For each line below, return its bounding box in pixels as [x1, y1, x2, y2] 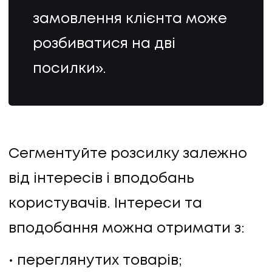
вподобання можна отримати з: [8, 222, 245, 236]
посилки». [32, 63, 106, 76]
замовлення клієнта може [32, 13, 227, 26]
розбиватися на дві [32, 38, 175, 51]
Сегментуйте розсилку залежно [8, 148, 247, 161]
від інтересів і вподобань [8, 172, 194, 186]
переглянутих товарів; [17, 254, 182, 267]
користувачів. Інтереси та [8, 197, 202, 211]
